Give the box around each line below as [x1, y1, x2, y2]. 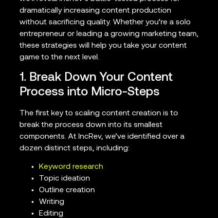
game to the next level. [19, 54, 99, 62]
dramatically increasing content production [19, 7, 171, 15]
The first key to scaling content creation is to [19, 109, 178, 117]
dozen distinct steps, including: [19, 144, 129, 152]
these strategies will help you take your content [19, 42, 187, 50]
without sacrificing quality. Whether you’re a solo [19, 18, 191, 27]
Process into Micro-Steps [19, 86, 160, 98]
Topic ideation [39, 174, 90, 182]
